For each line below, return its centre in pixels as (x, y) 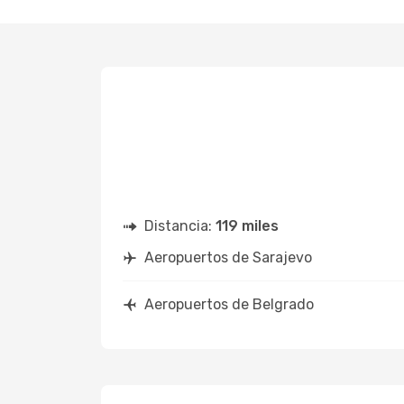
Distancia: (180, 226)
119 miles (247, 226)
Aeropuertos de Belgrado (229, 304)
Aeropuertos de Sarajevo (228, 257)
